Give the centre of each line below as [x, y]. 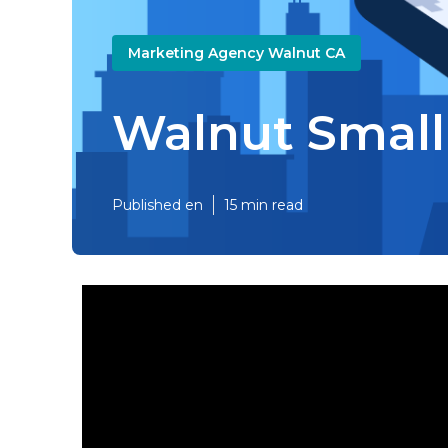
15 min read [263, 205]
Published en [157, 205]
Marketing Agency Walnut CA [236, 52]
